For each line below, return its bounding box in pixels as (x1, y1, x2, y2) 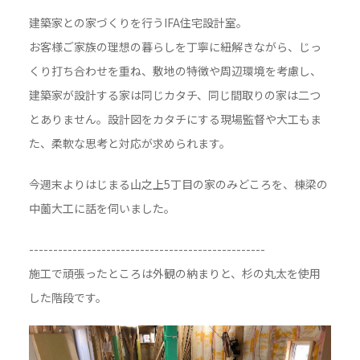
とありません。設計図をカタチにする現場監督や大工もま (28, 111, 321, 127)
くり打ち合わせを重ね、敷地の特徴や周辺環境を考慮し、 (28, 63, 321, 79)
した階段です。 (28, 289, 107, 305)
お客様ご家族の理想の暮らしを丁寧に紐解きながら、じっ (28, 39, 321, 55)
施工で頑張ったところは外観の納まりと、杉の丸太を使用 (28, 265, 321, 281)
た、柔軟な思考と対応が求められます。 (28, 135, 231, 151)
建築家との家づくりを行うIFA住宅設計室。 (28, 14, 247, 31)
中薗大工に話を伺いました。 (28, 200, 175, 216)
